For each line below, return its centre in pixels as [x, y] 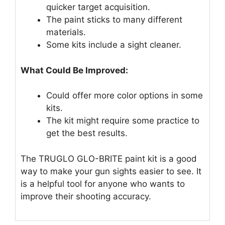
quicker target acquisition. [98, 7]
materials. [66, 32]
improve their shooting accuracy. [86, 196]
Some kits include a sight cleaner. [114, 45]
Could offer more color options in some [125, 96]
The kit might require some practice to [123, 121]
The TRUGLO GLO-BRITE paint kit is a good [109, 158]
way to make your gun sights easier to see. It [111, 171]
